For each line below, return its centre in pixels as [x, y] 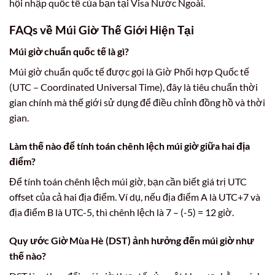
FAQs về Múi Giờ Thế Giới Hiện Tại [102, 30]
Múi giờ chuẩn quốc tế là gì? [69, 51]
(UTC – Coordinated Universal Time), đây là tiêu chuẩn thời [134, 87]
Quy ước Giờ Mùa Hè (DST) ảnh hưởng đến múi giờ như [132, 240]
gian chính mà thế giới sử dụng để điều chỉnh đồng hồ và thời [137, 102]
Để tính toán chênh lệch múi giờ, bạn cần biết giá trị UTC [128, 181]
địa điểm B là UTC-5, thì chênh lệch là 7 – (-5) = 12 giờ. [122, 212]
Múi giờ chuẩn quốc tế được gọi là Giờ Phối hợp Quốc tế [129, 71]
